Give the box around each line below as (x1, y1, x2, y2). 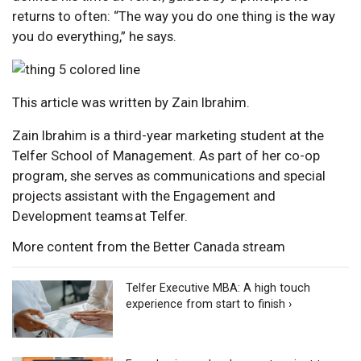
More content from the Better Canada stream (12, 239, 285, 255)
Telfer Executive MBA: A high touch (126, 281, 311, 296)
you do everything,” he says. (12, 28, 176, 45)
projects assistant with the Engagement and (12, 188, 276, 205)
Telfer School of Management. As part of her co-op (12, 147, 320, 164)
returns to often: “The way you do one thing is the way (12, 8, 335, 25)
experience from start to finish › (126, 297, 293, 312)
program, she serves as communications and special (12, 168, 326, 185)
